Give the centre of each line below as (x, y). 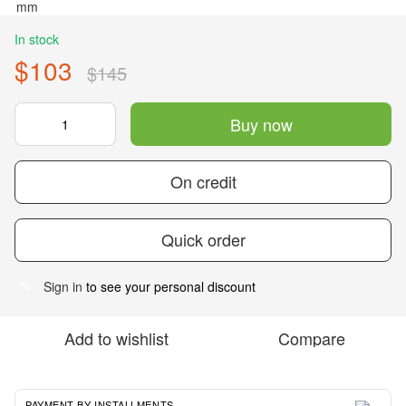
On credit (203, 182)
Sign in (63, 286)
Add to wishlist (116, 338)
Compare (312, 338)
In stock (37, 39)
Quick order (203, 240)
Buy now (261, 124)
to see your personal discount (169, 286)
